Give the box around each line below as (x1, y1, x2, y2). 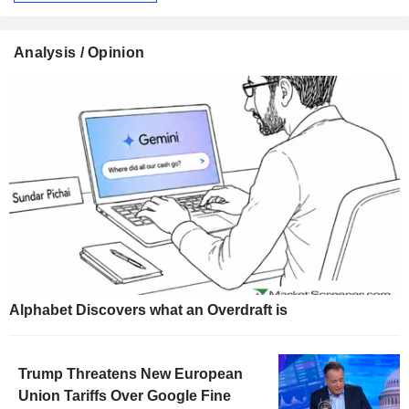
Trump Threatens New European (18, 366, 243, 383)
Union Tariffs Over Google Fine (18, 388, 231, 404)
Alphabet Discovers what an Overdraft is (9, 302, 288, 319)
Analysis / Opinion (14, 44, 145, 60)
